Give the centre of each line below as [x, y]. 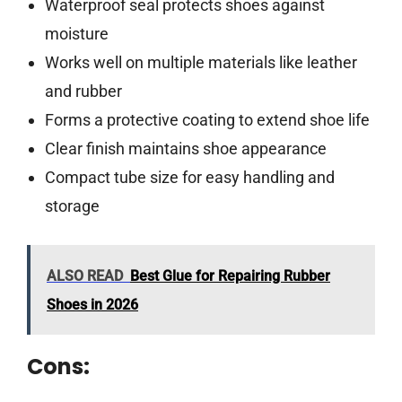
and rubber [83, 92]
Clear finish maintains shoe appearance [185, 149]
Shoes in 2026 [92, 305]
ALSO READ [85, 276]
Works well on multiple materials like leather [201, 63]
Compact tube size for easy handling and [189, 178]
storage [72, 206]
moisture [76, 34]
